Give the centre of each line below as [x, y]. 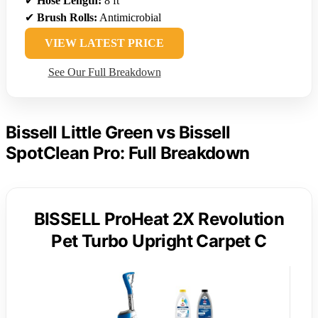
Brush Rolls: [67, 17]
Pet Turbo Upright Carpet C [159, 241]
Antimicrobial [129, 17]
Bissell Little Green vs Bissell [118, 132]
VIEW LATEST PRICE [104, 43]
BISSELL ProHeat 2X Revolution [159, 219]
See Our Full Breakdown [104, 72]
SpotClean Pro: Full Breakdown [128, 153]
